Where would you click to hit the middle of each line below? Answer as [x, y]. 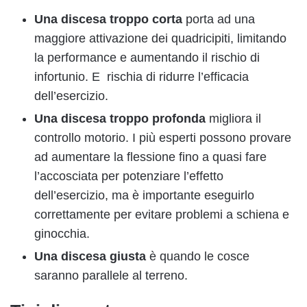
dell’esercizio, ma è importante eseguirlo [144, 196]
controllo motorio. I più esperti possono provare [163, 138]
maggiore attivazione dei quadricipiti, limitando [160, 39]
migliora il [233, 119]
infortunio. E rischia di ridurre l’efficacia [142, 77]
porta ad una [220, 20]
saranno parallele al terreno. [111, 276]
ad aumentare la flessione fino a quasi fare [150, 157]
